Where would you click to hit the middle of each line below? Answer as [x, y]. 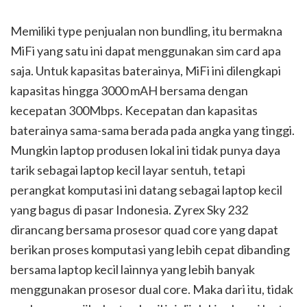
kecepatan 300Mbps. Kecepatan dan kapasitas [134, 111]
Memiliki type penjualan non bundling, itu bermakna [146, 31]
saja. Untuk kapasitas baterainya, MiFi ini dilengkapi [146, 71]
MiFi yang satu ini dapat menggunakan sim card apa [146, 51]
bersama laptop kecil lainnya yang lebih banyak [133, 270]
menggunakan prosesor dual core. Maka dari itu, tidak [152, 290]
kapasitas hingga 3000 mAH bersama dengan [129, 91]
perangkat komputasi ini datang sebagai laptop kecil [146, 190]
